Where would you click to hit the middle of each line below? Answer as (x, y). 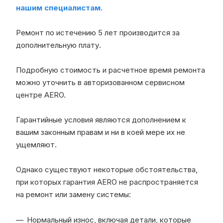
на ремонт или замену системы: (73, 194)
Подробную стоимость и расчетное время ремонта (111, 70)
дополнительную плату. (58, 45)
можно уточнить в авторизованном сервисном (100, 82)
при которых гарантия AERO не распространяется (107, 182)
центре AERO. (41, 95)
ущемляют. (36, 144)
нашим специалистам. (59, 7)
